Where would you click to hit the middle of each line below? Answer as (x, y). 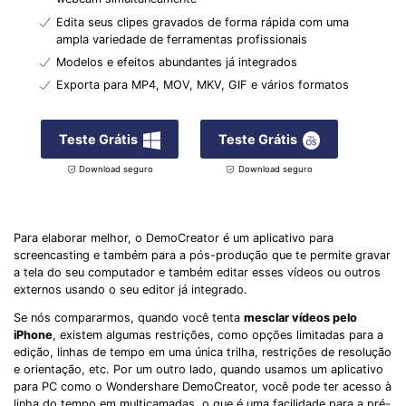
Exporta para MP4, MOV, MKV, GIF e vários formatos (202, 85)
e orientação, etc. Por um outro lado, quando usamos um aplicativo (198, 370)
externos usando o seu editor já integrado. (130, 289)
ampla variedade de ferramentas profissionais (181, 39)
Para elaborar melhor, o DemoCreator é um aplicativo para (174, 237)
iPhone (33, 335)
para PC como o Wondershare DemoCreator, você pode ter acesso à (203, 387)
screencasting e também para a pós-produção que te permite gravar (202, 255)
